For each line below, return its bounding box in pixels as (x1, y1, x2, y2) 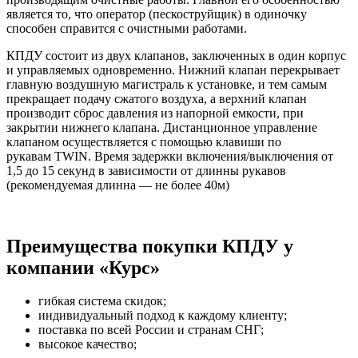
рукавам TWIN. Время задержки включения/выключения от (6, 149, 333, 163)
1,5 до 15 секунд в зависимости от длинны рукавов (6, 163, 286, 177)
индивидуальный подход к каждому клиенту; (38, 308, 287, 323)
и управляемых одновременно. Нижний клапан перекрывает (6, 62, 340, 77)
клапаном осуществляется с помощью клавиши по (6, 134, 281, 149)
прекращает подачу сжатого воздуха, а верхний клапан (6, 91, 307, 105)
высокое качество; (38, 337, 137, 352)
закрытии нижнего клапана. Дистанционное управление (6, 120, 317, 134)
